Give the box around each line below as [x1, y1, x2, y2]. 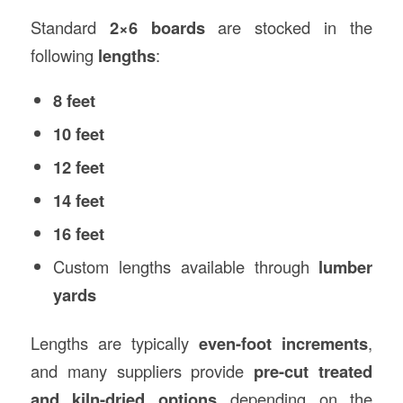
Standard [30, 15, 110, 40]
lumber [318, 254, 373, 279]
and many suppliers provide [30, 358, 255, 382]
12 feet [52, 154, 104, 179]
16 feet [52, 220, 104, 246]
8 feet [52, 87, 95, 112]
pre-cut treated [254, 358, 373, 383]
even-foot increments [199, 330, 369, 355]
